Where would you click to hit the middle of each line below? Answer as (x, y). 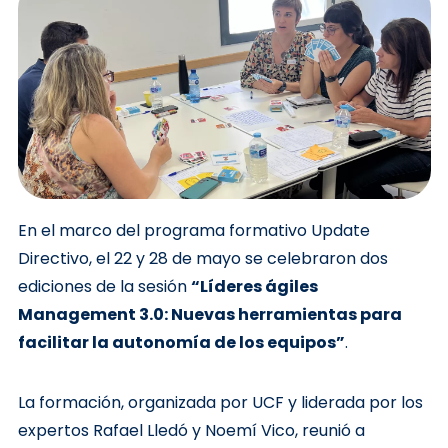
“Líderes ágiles (254, 287)
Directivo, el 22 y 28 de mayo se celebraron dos (202, 259)
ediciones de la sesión (104, 287)
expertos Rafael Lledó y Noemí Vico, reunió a (191, 431)
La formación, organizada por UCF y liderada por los (220, 403)
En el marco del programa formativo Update (193, 231)
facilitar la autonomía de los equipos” (181, 343)
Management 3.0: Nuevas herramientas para (209, 315)
